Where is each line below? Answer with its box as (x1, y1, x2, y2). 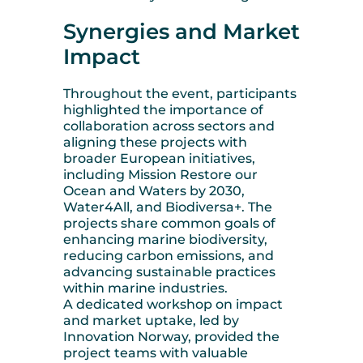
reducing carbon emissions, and (63, 247, 274, 263)
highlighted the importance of (63, 101, 263, 117)
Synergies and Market (63, 19, 300, 45)
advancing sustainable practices (63, 263, 275, 280)
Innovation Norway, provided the (63, 328, 280, 344)
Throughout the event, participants (63, 85, 297, 101)
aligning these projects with (63, 134, 247, 150)
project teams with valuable (63, 344, 248, 361)
